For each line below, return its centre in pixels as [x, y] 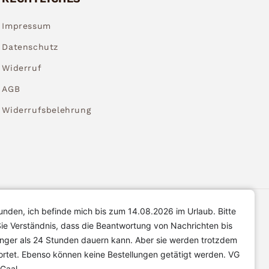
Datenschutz [30, 47]
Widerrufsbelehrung [47, 110]
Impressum [26, 26]
